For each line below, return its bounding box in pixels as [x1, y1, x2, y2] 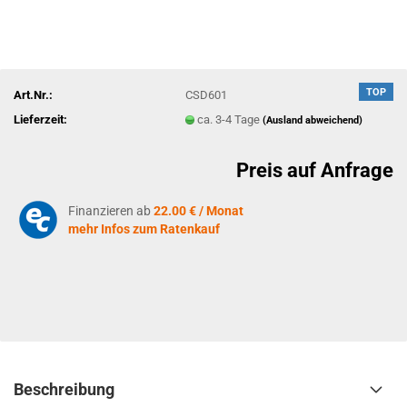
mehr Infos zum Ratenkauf [68, 222, 220, 236]
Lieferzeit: [14, 112, 67, 126]
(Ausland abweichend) [263, 114, 363, 126]
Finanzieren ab [68, 203, 154, 218]
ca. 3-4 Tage [197, 112, 263, 126]
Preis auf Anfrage [236, 159, 393, 182]
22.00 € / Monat [154, 203, 243, 218]
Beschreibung [14, 380, 114, 399]
